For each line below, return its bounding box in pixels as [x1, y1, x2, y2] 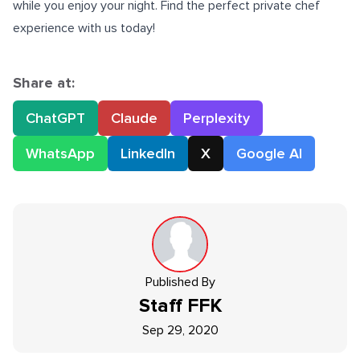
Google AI [236, 145, 302, 162]
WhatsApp [26, 145, 95, 162]
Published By [145, 274, 215, 290]
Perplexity [183, 109, 250, 127]
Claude [111, 109, 157, 127]
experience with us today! [13, 20, 155, 36]
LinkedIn [121, 145, 175, 162]
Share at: [13, 74, 75, 92]
